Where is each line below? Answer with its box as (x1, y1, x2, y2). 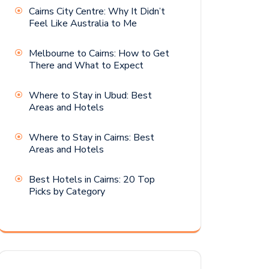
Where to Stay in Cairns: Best (29, 131, 154, 145)
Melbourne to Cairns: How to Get (29, 47, 169, 61)
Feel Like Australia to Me (29, 17, 137, 31)
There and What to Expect (29, 59, 144, 73)
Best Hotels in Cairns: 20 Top (29, 173, 155, 187)
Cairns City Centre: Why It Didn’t (29, 5, 165, 19)
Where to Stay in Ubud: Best (29, 89, 152, 103)
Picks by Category (29, 185, 105, 199)
